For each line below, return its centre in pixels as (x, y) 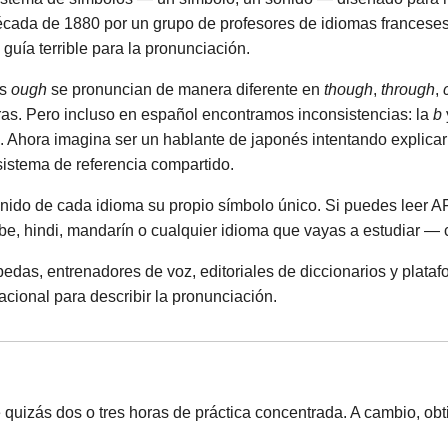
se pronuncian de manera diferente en (185, 89)
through (408, 89)
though (348, 89)
